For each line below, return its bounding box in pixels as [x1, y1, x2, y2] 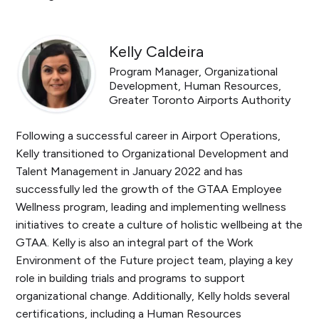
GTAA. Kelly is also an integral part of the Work [16, 236, 253, 250]
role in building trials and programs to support [16, 271, 246, 286]
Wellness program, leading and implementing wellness [16, 200, 287, 214]
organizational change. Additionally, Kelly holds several [16, 289, 291, 303]
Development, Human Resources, [109, 78, 282, 93]
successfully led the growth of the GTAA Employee [16, 182, 283, 197]
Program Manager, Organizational [109, 64, 278, 78]
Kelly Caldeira [109, 41, 204, 61]
